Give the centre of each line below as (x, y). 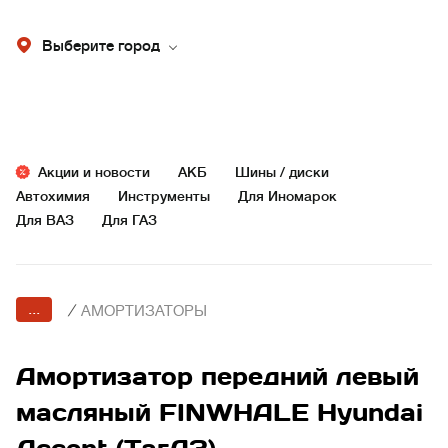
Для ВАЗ (45, 220)
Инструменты (164, 196)
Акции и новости (94, 172)
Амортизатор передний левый (217, 376)
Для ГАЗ (129, 220)
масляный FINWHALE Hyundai (219, 412)
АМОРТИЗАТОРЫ (144, 311)
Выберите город (101, 46)
